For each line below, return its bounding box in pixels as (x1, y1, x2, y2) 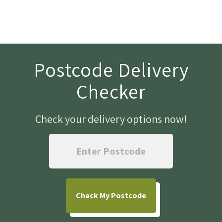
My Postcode (98, 190, 146, 201)
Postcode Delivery (33, 56, 189, 83)
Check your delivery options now (35, 112, 184, 126)
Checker (76, 78, 146, 105)
